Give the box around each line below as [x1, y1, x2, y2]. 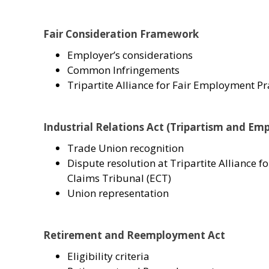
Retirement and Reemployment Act [43, 228, 225, 242]
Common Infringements [67, 62, 180, 77]
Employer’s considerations [67, 47, 193, 62]
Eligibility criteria [67, 249, 150, 263]
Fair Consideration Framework [43, 26, 199, 41]
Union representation [67, 186, 169, 200]
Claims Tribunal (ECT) [67, 171, 171, 185]
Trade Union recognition [67, 141, 184, 155]
